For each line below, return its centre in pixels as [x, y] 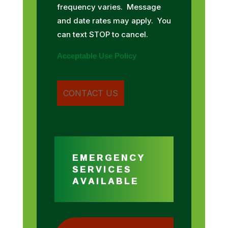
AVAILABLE [105, 181]
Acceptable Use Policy [96, 56]
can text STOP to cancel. [105, 34]
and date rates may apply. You [114, 20]
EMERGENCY [109, 157]
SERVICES [102, 169]
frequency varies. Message [109, 7]
